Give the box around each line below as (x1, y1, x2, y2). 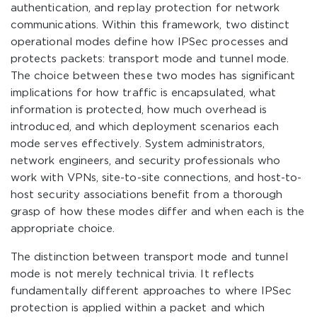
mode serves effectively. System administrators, (11, 139, 265, 149)
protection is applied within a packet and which (11, 304, 265, 313)
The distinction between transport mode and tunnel (11, 253, 289, 262)
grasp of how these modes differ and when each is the (11, 207, 305, 217)
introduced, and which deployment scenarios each (11, 122, 279, 132)
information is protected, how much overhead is (11, 105, 267, 115)
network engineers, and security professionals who (11, 156, 281, 166)
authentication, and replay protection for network (11, 4, 280, 13)
